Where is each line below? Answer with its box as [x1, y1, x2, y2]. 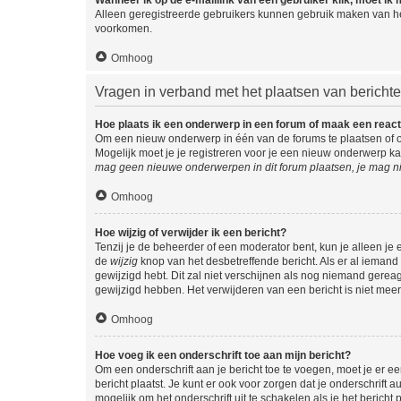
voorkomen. [95, 21, 152, 35]
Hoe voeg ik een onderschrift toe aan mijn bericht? [95, 348, 351, 362]
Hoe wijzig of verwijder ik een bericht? [95, 226, 286, 239]
